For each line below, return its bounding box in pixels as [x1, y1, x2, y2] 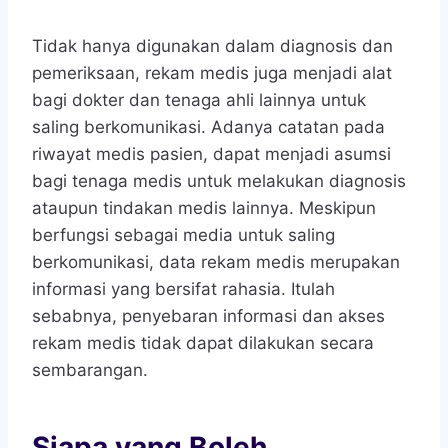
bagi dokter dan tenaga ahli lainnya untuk [32, 89, 366, 110]
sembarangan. [32, 359, 148, 380]
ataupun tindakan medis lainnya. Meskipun [32, 197, 376, 218]
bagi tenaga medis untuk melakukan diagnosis [32, 170, 406, 191]
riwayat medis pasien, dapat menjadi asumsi [32, 143, 391, 164]
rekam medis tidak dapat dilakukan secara [32, 332, 374, 353]
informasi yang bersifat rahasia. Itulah [32, 278, 335, 299]
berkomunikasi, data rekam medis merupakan [32, 251, 400, 272]
